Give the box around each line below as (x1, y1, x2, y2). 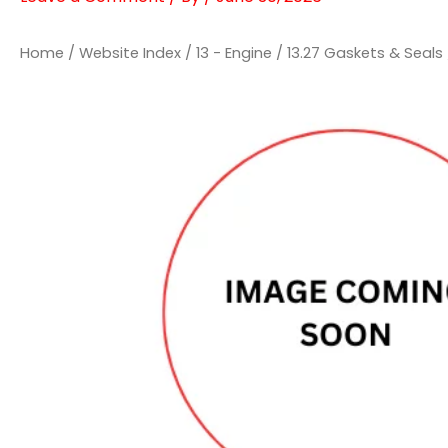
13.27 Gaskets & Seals (287, 43, 443, 64)
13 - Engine (196, 43, 272, 64)
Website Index (79, 43, 181, 64)
